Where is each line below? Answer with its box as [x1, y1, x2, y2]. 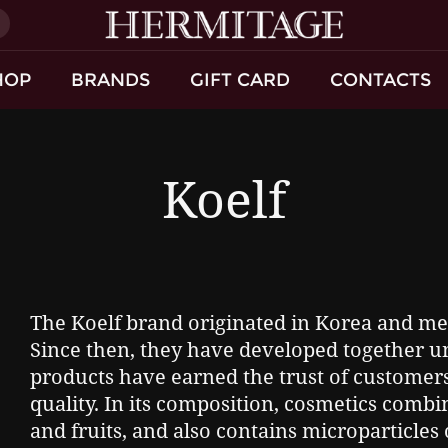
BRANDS [71, 68, 150, 91]
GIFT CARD [190, 68, 290, 91]
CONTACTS [330, 68, 431, 91]
